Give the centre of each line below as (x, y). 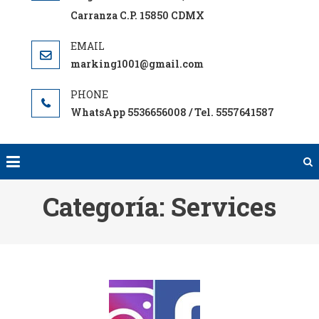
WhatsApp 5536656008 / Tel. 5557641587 (173, 112)
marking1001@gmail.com (137, 63)
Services (224, 206)
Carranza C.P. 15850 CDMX (138, 15)
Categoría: (107, 206)
